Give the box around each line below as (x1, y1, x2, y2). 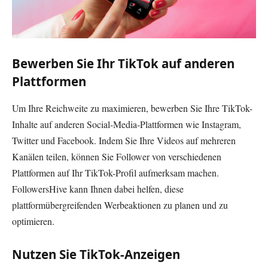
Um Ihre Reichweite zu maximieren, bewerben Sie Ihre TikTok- (12, 101, 252, 114)
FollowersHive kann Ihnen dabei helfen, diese (12, 182, 184, 195)
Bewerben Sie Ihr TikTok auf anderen (12, 55, 234, 72)
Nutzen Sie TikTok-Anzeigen (12, 246, 180, 263)
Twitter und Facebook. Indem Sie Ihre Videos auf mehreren (12, 133, 236, 147)
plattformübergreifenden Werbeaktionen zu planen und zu (12, 198, 228, 211)
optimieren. (12, 214, 54, 227)
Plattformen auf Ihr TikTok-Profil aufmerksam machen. (12, 166, 219, 179)
